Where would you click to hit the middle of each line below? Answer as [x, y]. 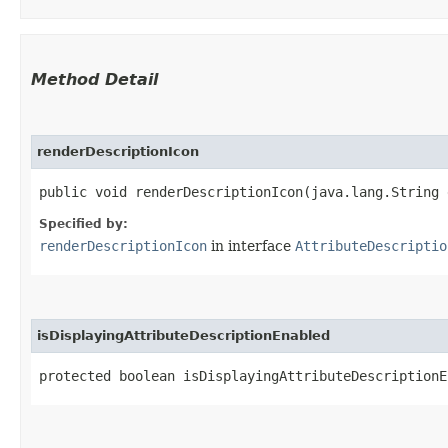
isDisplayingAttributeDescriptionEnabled [183, 335]
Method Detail [94, 79]
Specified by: [83, 223]
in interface [251, 245]
